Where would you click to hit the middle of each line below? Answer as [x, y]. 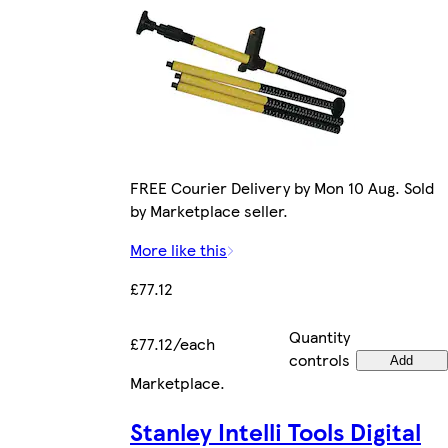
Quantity [319, 337]
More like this [178, 250]
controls [319, 360]
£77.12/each [172, 344]
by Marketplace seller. [209, 211]
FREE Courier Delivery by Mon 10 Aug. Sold [282, 188]
